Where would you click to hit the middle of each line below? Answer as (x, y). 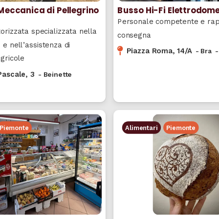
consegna (134, 35)
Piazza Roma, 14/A (159, 51)
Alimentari (142, 127)
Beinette (58, 74)
